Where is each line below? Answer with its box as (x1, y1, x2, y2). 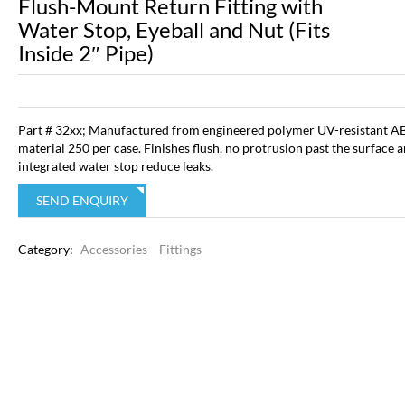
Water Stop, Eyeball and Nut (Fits (17, 16, 330, 42)
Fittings (158, 241, 202, 257)
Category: (17, 241, 76, 257)
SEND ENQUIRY (35, 193, 128, 208)
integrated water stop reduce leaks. (17, 158, 213, 174)
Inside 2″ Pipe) (17, 40, 154, 66)
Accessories (80, 241, 147, 257)
